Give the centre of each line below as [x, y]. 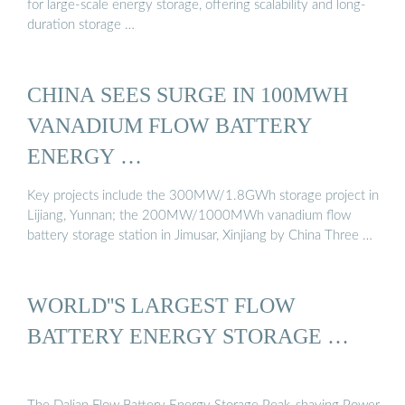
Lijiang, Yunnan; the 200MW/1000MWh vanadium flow [189, 215]
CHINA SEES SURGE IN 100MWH [188, 95]
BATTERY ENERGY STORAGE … [188, 336]
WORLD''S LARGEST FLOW [161, 306]
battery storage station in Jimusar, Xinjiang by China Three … [200, 235]
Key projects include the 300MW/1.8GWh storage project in [203, 195]
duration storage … [81, 25]
